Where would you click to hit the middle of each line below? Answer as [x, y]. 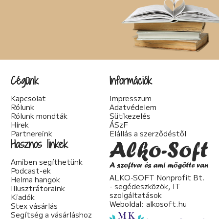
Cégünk [25, 80]
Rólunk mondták [39, 115]
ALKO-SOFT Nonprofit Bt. [157, 177]
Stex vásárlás [34, 205]
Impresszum [131, 98]
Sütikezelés [130, 115]
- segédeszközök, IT [145, 186]
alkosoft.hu [166, 204]
